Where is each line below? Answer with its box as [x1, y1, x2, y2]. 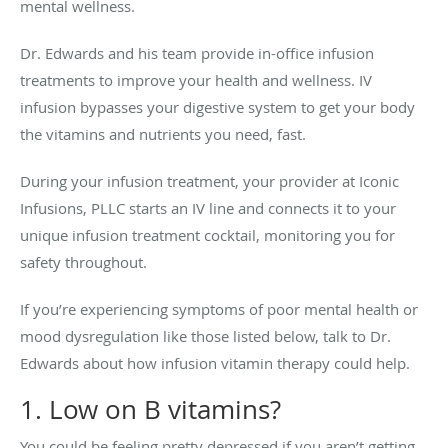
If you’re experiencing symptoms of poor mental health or [20, 298, 418, 319]
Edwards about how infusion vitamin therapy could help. [20, 352, 410, 373]
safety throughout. [20, 251, 151, 272]
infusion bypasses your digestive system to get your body [20, 96, 415, 117]
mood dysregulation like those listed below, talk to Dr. [20, 325, 391, 346]
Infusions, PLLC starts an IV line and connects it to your [20, 197, 396, 218]
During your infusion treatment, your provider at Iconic [20, 170, 399, 191]
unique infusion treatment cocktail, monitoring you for [20, 224, 395, 245]
